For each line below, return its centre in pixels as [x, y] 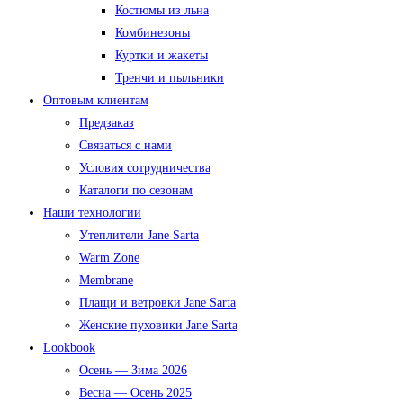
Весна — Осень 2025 [135, 393]
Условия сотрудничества [145, 168]
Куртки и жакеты [161, 55]
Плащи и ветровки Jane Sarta [157, 303]
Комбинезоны [152, 33]
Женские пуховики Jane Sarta [158, 325]
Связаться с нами [125, 145]
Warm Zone [109, 258]
